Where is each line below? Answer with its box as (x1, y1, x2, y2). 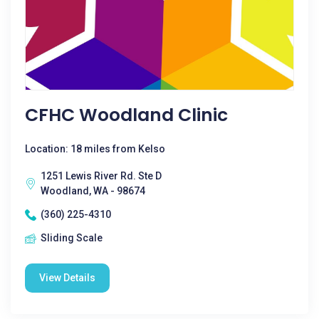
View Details (39, 272, 95, 283)
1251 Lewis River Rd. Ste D (41, 170, 162, 182)
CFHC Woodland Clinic (25, 103, 228, 127)
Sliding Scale (41, 232, 103, 244)
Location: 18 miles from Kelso (25, 143, 165, 155)
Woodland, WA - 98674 (41, 185, 145, 197)
